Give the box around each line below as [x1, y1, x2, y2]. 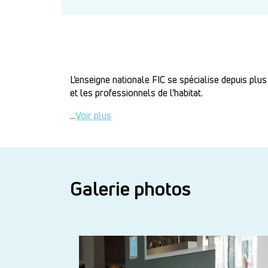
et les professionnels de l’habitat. [70, 86, 203, 100]
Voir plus [75, 109, 111, 123]
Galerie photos [70, 175, 191, 202]
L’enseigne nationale [70, 73, 152, 87]
